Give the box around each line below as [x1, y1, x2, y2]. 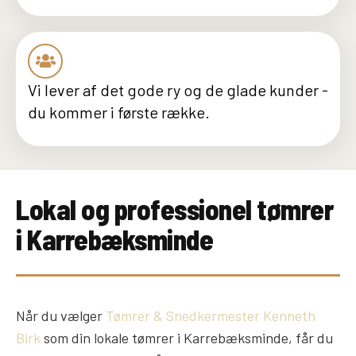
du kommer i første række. [28, 102, 210, 122]
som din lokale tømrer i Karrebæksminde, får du [41, 329, 333, 347]
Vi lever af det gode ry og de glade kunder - [28, 79, 328, 99]
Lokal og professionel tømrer [16, 192, 333, 226]
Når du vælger [16, 307, 106, 325]
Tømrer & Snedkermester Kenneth [106, 307, 315, 325]
